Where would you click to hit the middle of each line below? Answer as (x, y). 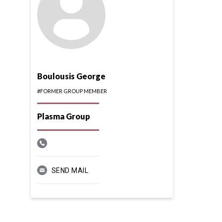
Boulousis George (71, 76)
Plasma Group (63, 116)
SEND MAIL (70, 171)
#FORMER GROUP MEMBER (72, 91)
